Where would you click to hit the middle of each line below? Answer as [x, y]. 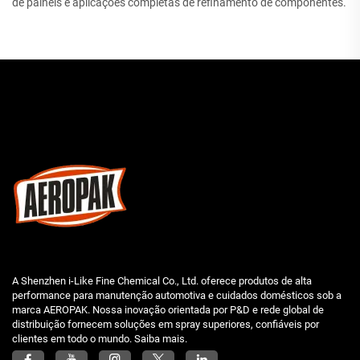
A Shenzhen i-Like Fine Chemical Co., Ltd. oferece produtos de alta [162, 281]
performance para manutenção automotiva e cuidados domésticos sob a [177, 295]
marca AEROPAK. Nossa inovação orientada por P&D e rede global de [168, 310]
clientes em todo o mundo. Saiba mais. [100, 339]
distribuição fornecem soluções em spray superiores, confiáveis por [166, 324]
